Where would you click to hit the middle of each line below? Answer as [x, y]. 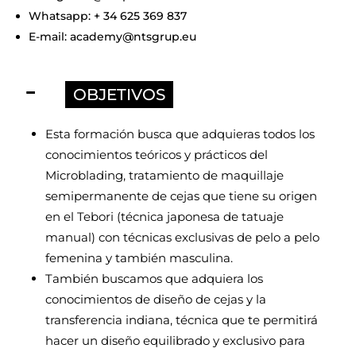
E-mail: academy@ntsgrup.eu [113, 37]
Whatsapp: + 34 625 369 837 [108, 16]
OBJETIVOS [120, 95]
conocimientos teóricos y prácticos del [157, 155]
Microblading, [87, 175]
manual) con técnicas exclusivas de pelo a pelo [183, 237]
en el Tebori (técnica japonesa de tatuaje [165, 217]
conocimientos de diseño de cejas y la [156, 299]
